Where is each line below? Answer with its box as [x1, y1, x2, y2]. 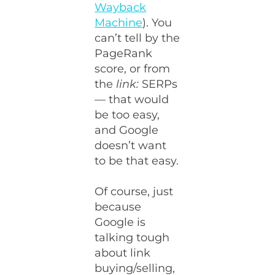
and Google [95, 123, 159, 137]
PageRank [95, 47, 153, 60]
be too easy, [95, 108, 160, 122]
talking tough [95, 231, 170, 244]
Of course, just [95, 185, 174, 198]
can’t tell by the [95, 31, 180, 45]
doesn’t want [95, 139, 167, 152]
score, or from [95, 62, 171, 76]
